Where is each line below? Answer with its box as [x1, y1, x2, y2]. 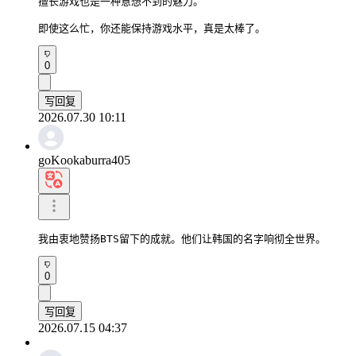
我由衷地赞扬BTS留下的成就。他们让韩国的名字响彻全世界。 [38, 232, 326, 245]
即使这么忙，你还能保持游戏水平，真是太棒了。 [38, 21, 265, 34]
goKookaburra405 [38, 153, 130, 167]
